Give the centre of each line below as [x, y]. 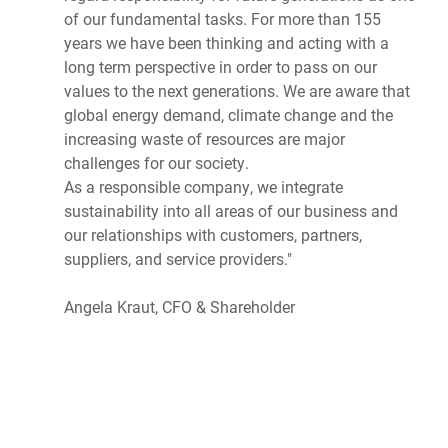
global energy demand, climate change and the [228, 114]
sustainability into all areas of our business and [231, 210]
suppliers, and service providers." [178, 258]
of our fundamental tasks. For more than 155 [222, 18]
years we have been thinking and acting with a [226, 42]
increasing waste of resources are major [204, 138]
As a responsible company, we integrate [203, 186]
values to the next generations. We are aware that [237, 90]
